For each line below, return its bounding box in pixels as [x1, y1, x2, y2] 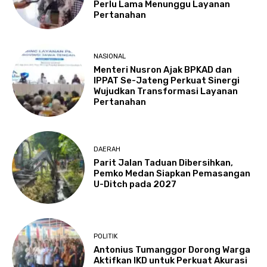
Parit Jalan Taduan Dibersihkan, [94, 157, 234, 168]
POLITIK [94, 232, 119, 240]
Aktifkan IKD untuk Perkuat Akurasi [94, 254, 248, 266]
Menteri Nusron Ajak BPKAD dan [94, 64, 232, 76]
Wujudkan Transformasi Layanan [94, 86, 238, 97]
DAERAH [94, 145, 121, 153]
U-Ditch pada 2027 [94, 178, 177, 190]
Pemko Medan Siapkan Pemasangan [94, 167, 251, 179]
